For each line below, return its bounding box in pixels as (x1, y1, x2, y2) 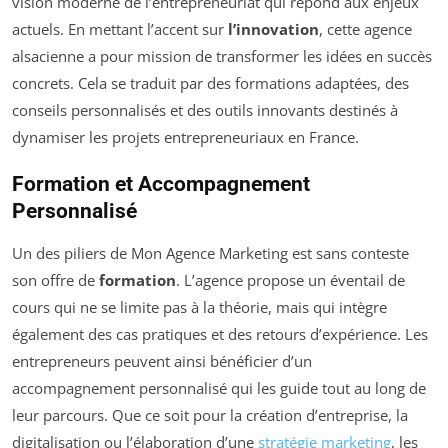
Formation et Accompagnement (12, 171, 310, 196)
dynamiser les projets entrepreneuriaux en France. (12, 126, 359, 147)
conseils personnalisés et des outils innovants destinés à (12, 99, 398, 120)
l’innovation (228, 18, 319, 39)
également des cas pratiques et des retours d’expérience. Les (12, 323, 428, 344)
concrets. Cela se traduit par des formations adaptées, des (12, 72, 409, 93)
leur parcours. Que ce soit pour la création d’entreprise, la (12, 404, 408, 425)
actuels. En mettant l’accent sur (12, 18, 228, 39)
